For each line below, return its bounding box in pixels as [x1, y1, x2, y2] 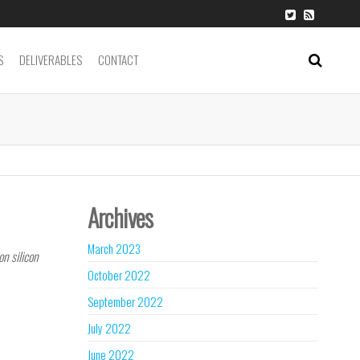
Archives [87, 199, 153, 235]
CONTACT [98, 51, 138, 68]
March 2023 [87, 239, 141, 257]
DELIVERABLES [19, 51, 82, 68]
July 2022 [87, 319, 131, 337]
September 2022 [87, 292, 163, 310]
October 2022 [87, 266, 150, 284]
